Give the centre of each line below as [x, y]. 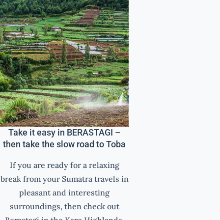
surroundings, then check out [64, 206]
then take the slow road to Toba [65, 144]
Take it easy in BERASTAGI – [64, 133]
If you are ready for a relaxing [64, 165]
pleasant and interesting [65, 192]
